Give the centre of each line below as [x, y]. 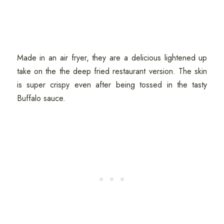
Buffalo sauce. [42, 98]
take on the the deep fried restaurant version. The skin [112, 71]
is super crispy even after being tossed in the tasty [112, 85]
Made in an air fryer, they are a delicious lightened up [112, 58]
